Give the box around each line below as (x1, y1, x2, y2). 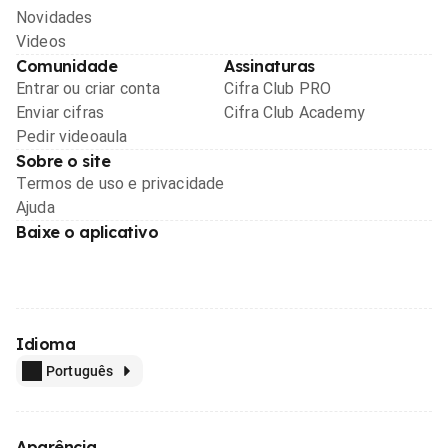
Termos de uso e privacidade (16, 173, 225, 193)
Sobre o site (16, 150, 111, 171)
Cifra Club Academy (224, 102, 365, 122)
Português (46, 362, 114, 379)
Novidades (16, 7, 93, 27)
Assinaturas (224, 55, 315, 76)
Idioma (16, 333, 76, 354)
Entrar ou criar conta (16, 78, 161, 98)
